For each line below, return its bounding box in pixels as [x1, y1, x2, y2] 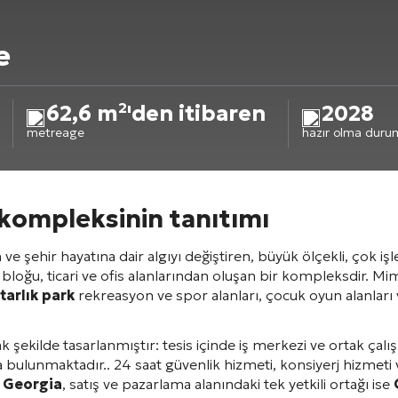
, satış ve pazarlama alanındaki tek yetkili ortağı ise [62, 375, 394, 393]
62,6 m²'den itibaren [46, 100, 266, 127]
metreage [27, 124, 84, 140]
